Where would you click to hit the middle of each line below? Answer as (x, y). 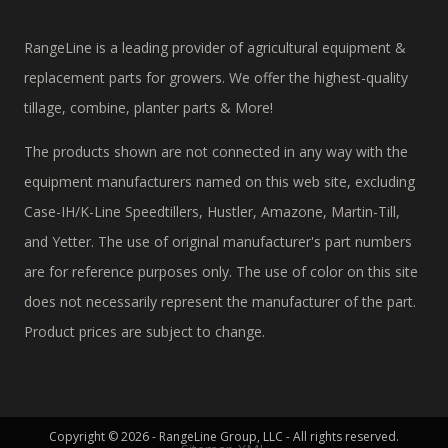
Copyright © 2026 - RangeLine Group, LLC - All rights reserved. (224, 437)
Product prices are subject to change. (144, 332)
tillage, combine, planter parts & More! (148, 108)
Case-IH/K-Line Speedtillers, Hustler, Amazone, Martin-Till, (212, 212)
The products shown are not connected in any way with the (216, 152)
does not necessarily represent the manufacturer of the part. (220, 302)
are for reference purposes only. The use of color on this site (221, 272)
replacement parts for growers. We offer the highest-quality (216, 78)
